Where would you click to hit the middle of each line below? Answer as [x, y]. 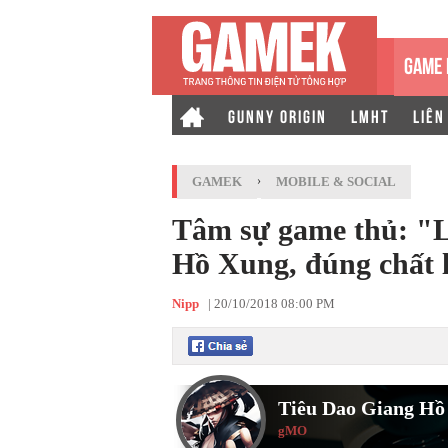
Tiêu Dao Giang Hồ [361, 408]
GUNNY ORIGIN [277, 115]
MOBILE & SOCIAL [336, 181]
